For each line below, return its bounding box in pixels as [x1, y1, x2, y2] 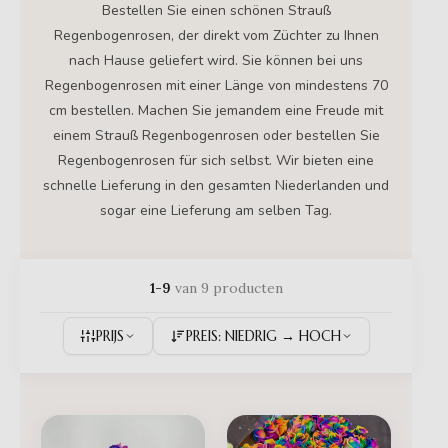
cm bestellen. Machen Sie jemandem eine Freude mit [49, 101, 383, 120]
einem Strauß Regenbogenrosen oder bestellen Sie [52, 126, 380, 145]
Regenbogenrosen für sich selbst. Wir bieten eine [58, 151, 374, 170]
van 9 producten [170, 279, 283, 297]
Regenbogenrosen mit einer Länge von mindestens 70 [44, 76, 388, 95]
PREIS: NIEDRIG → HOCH [185, 326, 341, 345]
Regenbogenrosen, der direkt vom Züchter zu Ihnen [53, 26, 379, 45]
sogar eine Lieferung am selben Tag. [100, 201, 332, 220]
